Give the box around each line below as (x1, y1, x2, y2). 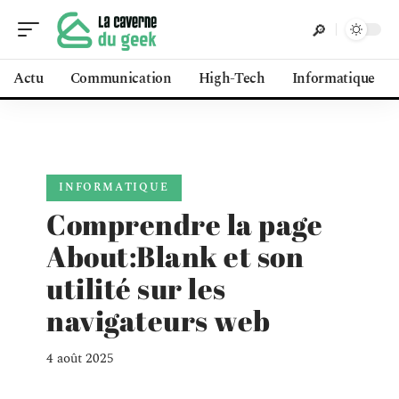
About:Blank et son (46, 237, 304, 275)
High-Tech (198, 68, 265, 89)
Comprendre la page (46, 205, 322, 243)
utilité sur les (46, 269, 226, 307)
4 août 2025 (46, 348, 114, 369)
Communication (69, 68, 172, 89)
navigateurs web (46, 301, 271, 339)
